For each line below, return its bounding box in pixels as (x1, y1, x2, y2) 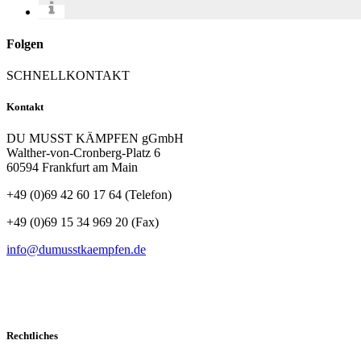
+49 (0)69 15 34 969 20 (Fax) (6, 215, 159, 230)
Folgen (6, 36, 44, 51)
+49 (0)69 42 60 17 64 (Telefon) (6, 188, 172, 202)
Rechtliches (6, 330, 58, 342)
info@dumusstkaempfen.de (6, 243, 146, 257)
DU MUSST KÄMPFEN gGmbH (6, 131, 184, 146)
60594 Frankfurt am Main (6, 160, 138, 175)
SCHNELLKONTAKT (6, 68, 130, 82)
